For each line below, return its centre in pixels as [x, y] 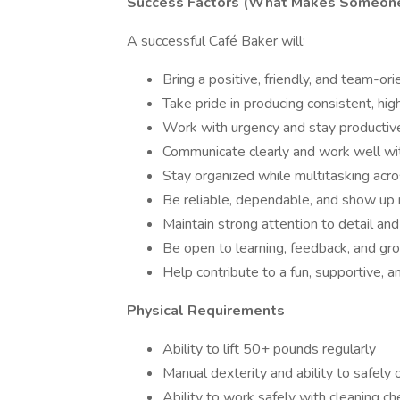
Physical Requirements [206, 311]
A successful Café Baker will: [216, 41]
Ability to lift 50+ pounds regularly [269, 349]
